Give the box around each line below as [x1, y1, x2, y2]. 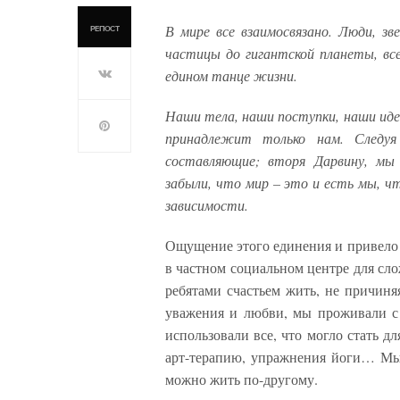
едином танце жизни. [165, 66, 297, 86]
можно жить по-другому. [165, 370, 318, 389]
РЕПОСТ [89, 24, 120, 35]
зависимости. [165, 196, 248, 215]
